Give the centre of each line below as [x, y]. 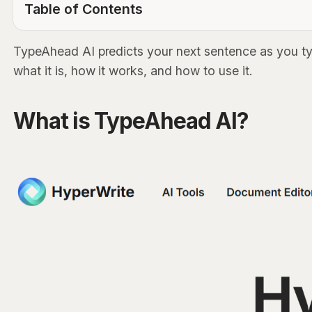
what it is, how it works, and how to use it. [133, 71]
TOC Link [47, 38]
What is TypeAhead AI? [130, 121]
